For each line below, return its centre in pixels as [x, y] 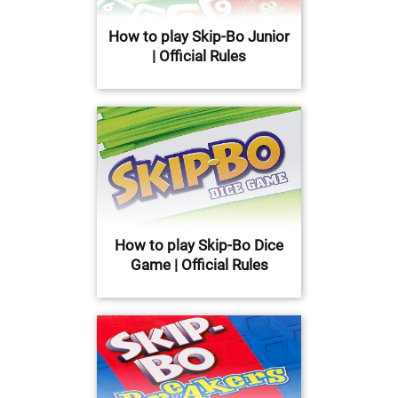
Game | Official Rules [199, 265]
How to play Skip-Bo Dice [199, 246]
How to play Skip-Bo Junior [199, 37]
